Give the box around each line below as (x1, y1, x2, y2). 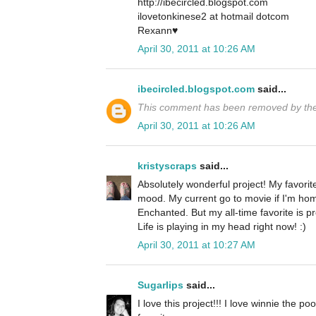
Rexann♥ (138, 25, 178, 37)
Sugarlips (138, 279, 183, 291)
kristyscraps (138, 160, 197, 172)
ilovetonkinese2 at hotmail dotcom (138, 11, 289, 23)
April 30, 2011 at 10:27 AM (138, 239, 255, 251)
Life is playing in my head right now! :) (138, 221, 306, 233)
